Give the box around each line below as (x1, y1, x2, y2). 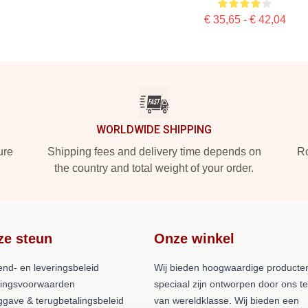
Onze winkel (154, 231, 234, 246)
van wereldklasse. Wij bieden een (154, 295, 299, 306)
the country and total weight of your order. (54, 162, 254, 174)
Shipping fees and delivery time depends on (47, 146, 261, 157)
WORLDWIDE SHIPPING (96, 123, 212, 136)
